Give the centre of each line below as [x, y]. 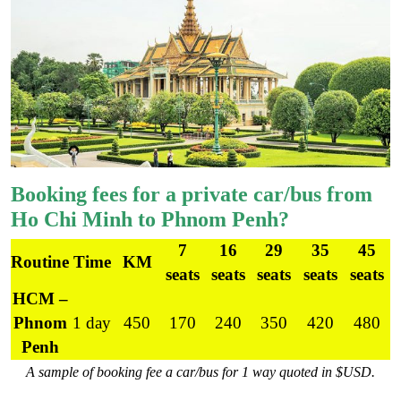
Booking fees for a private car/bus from [192, 194]
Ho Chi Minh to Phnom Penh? [150, 219]
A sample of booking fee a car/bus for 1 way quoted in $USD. [200, 371]
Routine [40, 261]
